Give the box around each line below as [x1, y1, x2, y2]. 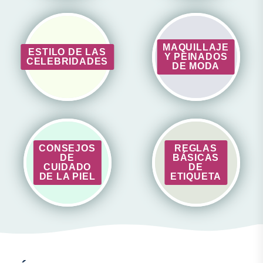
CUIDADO [43, 162, 92, 173]
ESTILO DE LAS [28, 47, 106, 58]
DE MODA [171, 61, 220, 72]
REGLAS [174, 143, 217, 154]
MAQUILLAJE [163, 42, 229, 53]
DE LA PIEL [39, 171, 96, 182]
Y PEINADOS [164, 52, 228, 62]
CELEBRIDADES [26, 56, 109, 67]
